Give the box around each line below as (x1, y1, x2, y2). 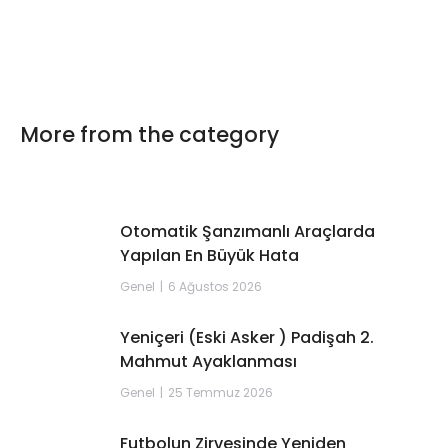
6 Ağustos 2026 (167, 278, 262, 296)
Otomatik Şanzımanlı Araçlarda (119, 220, 375, 244)
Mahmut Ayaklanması (119, 350, 297, 374)
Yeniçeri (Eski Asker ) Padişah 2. (119, 326, 374, 350)
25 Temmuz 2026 (167, 384, 273, 402)
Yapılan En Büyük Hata (119, 244, 299, 268)
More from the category (19, 120, 279, 150)
